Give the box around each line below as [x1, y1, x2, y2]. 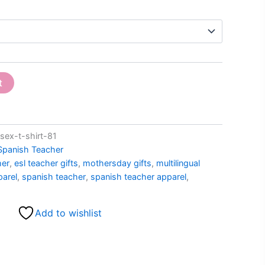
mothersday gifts [83, 158, 151, 169]
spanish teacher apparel [91, 172, 186, 182]
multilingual [156, 158, 200, 169]
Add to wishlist [34, 206, 102, 219]
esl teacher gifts [14, 158, 78, 169]
